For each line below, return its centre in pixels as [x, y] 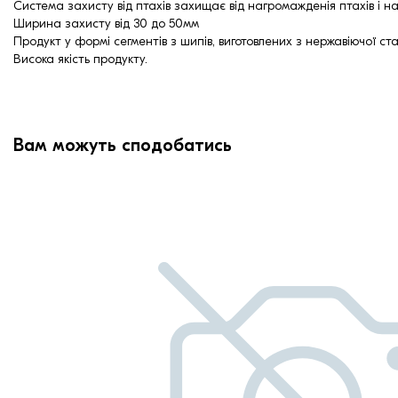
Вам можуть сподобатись [123, 146]
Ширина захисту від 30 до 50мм [106, 24]
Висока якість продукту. [80, 60]
